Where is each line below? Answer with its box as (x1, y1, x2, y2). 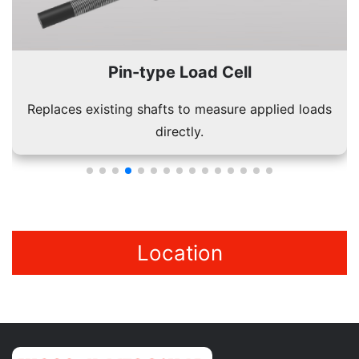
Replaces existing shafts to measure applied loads (27, 101, 332, 117)
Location (136, 240, 223, 265)
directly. (155, 123, 204, 139)
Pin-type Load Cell (107, 63, 252, 82)
